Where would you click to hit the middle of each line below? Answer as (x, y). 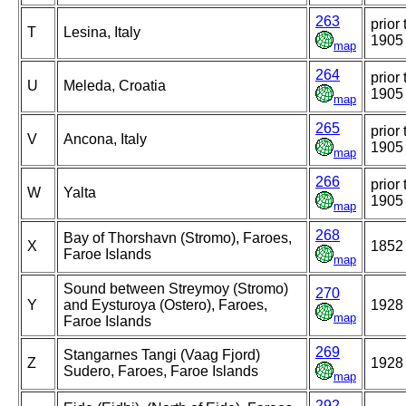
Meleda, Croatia (115, 86)
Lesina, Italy (102, 33)
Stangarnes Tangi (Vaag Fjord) (162, 355)
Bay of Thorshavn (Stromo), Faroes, (178, 238)
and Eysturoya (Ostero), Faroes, (165, 305)
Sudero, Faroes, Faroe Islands (161, 372)
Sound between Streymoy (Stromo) (176, 289)
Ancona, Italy (105, 140)
